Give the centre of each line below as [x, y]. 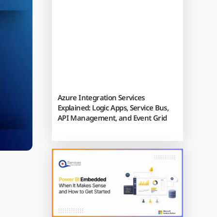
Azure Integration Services [101, 97]
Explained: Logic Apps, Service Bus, [113, 107]
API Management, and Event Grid [112, 117]
